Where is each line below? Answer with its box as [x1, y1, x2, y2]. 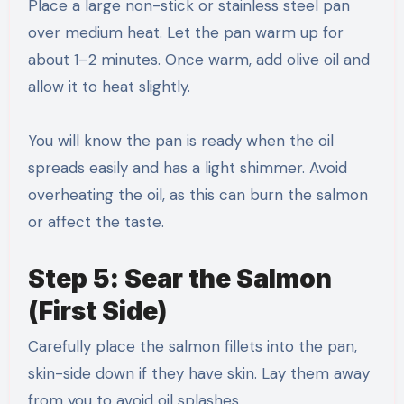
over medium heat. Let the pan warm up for [27, 22, 344, 42]
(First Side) [27, 295, 167, 326]
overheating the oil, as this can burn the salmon [27, 184, 368, 205]
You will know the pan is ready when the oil [27, 130, 334, 151]
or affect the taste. [27, 211, 164, 232]
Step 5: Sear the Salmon [27, 262, 332, 294]
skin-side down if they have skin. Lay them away [27, 363, 370, 384]
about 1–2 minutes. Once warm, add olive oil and [27, 49, 370, 69]
